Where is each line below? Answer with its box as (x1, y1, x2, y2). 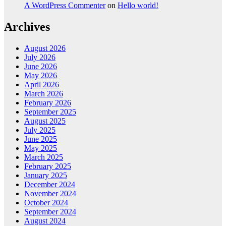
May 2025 (24, 143, 57, 152)
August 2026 (24, 43, 66, 52)
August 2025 (24, 116, 66, 125)
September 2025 (24, 107, 76, 116)
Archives (4, 20, 50, 33)
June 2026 (24, 62, 57, 71)
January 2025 (24, 171, 67, 180)
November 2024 (24, 189, 76, 198)
